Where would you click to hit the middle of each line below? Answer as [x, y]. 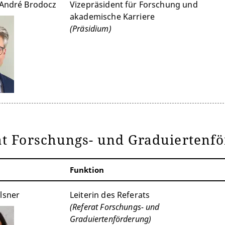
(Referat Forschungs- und [115, 207]
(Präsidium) [91, 28]
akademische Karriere [113, 16]
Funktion [87, 170]
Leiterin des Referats [110, 195]
